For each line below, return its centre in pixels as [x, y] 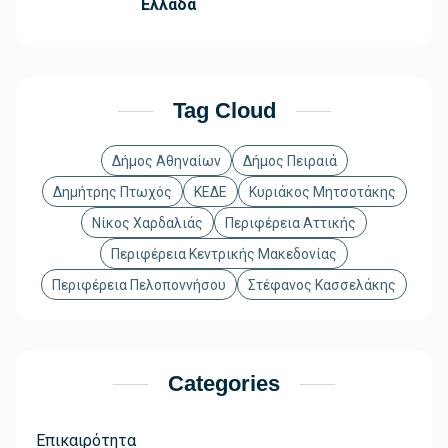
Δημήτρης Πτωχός [112, 192]
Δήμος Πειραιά [289, 161]
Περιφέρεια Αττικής [290, 223]
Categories [224, 384]
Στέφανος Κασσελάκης [322, 285]
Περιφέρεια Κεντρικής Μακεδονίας [224, 254]
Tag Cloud [224, 111]
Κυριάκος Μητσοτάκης [322, 192]
